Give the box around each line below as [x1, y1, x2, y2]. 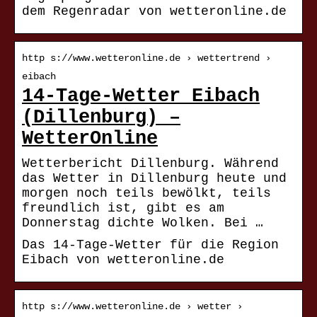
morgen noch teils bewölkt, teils [22, 186, 271, 201]
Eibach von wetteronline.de [22, 253, 224, 267]
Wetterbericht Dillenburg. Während [22, 156, 279, 171]
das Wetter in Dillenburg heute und [22, 171, 287, 186]
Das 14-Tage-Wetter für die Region [22, 238, 279, 253]
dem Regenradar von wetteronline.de [22, 4, 287, 19]
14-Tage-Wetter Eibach [22, 86, 260, 108]
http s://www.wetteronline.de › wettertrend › [22, 52, 271, 64]
